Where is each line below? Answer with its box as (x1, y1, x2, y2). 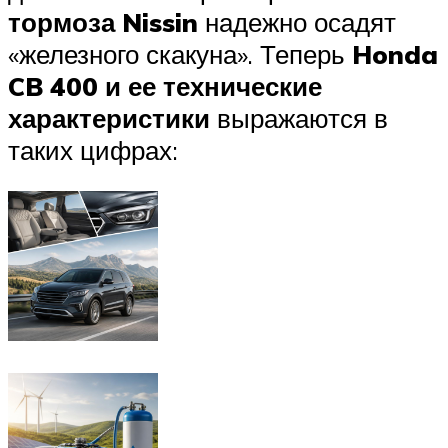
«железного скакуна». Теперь (8, 37, 352, 70)
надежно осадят (198, 5, 396, 38)
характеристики (8, 101, 210, 134)
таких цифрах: (8, 133, 178, 166)
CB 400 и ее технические (8, 69, 322, 102)
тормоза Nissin (8, 5, 198, 38)
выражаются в (210, 101, 388, 134)
